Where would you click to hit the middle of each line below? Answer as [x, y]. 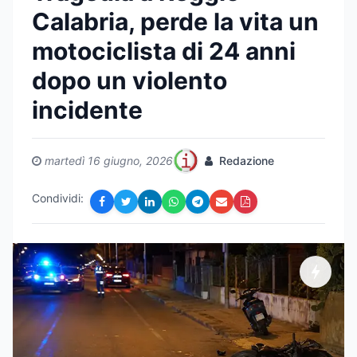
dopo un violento [129, 80]
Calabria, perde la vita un [175, 22]
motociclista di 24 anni [164, 51]
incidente [87, 110]
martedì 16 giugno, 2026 [109, 161]
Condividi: [58, 198]
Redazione [245, 161]
